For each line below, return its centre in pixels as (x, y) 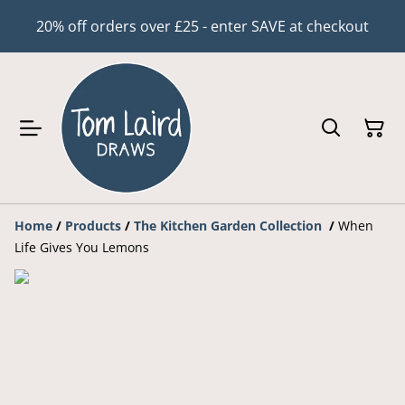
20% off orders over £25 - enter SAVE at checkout (202, 26)
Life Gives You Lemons (82, 247)
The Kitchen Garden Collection (230, 226)
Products (93, 226)
